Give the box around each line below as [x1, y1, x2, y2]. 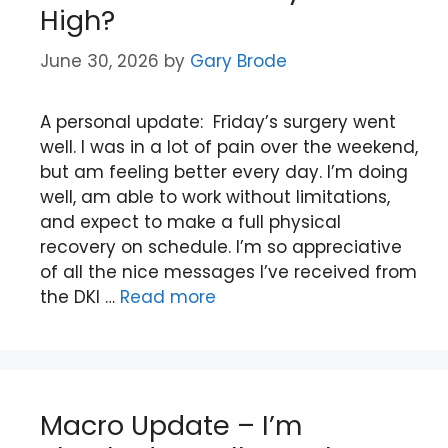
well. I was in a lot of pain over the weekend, [40, 134, 418, 159]
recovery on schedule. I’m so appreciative [40, 234, 402, 259]
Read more [120, 284, 216, 309]
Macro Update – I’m [40, 406, 302, 444]
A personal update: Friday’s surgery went [40, 109, 396, 134]
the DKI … [40, 284, 120, 309]
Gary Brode [190, 48, 287, 73]
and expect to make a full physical [40, 209, 341, 234]
